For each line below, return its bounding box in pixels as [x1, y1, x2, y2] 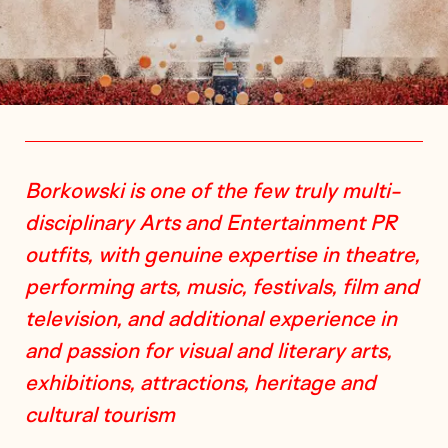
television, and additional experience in [24, 305, 397, 331]
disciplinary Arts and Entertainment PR [24, 209, 397, 235]
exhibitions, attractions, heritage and [24, 369, 376, 395]
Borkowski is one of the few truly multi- [24, 177, 400, 203]
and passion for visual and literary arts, [24, 337, 392, 363]
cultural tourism [24, 401, 175, 427]
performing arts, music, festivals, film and [24, 273, 419, 299]
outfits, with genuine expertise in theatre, [24, 241, 420, 267]
